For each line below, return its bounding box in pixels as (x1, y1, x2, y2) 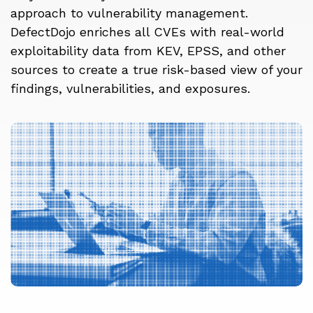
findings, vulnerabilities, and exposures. (10, 81, 254, 96)
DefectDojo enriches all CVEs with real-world (10, 24, 284, 39)
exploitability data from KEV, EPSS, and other (10, 43, 286, 58)
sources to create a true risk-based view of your (10, 62, 303, 77)
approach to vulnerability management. (10, 6, 248, 20)
